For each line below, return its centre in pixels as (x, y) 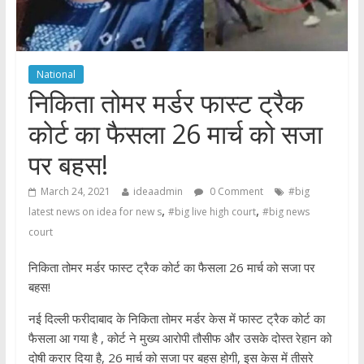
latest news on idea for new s (95, 212)
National (56, 75)
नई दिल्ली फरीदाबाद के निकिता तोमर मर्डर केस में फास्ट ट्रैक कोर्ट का (176, 319)
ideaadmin (158, 192)
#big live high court (212, 212)
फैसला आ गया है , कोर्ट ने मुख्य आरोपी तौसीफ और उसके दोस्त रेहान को (180, 338)
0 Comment (235, 192)
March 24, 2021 (75, 192)
